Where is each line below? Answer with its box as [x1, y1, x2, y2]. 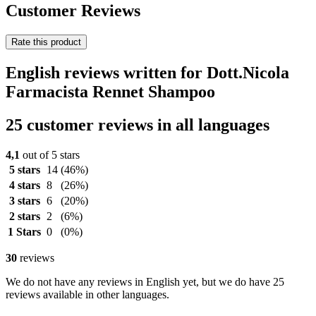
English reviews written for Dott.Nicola [6, 63, 289, 83]
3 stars [8, 195, 40, 207]
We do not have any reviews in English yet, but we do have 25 [6, 276, 284, 288]
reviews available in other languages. [6, 288, 169, 301]
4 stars [8, 179, 40, 192]
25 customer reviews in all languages [6, 116, 269, 135]
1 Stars [8, 226, 41, 238]
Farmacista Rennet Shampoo [6, 83, 215, 102]
